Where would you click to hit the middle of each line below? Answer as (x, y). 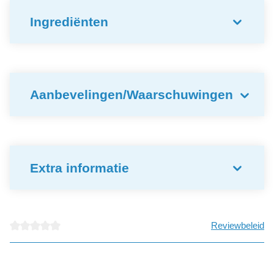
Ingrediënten (69, 21)
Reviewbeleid (238, 225)
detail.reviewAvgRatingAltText (68, 238)
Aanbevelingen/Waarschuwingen (131, 95)
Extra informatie (80, 168)
